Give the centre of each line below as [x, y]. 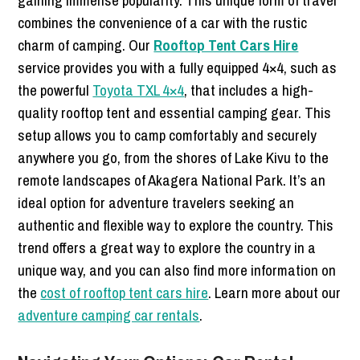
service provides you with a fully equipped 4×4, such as [178, 67]
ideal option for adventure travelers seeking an [156, 202]
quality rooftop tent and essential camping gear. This [175, 112]
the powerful [55, 90]
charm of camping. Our [86, 45]
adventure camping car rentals [109, 315]
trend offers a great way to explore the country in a [167, 247]
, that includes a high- [249, 90]
